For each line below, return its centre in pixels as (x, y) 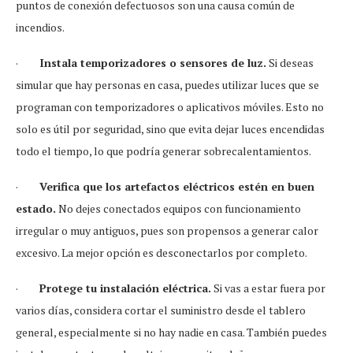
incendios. (40, 28)
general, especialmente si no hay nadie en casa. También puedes (171, 333)
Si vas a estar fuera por (268, 288)
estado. (36, 209)
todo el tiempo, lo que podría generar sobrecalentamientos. (163, 151)
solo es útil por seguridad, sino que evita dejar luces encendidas (170, 129)
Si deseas (290, 63)
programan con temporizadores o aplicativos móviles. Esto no (170, 107)
